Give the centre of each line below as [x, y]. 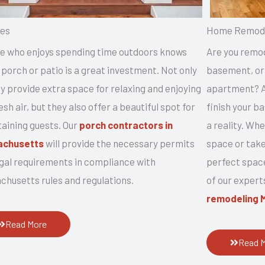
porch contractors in [127, 125]
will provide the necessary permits [119, 143]
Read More [26, 224]
